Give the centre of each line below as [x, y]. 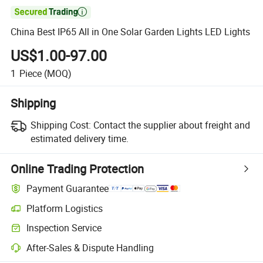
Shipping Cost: [60, 125]
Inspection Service [64, 228]
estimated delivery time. [79, 138]
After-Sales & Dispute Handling [90, 247]
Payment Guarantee [68, 189]
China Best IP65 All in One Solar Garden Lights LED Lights [131, 32]
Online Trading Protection [77, 168]
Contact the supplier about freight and [171, 125]
